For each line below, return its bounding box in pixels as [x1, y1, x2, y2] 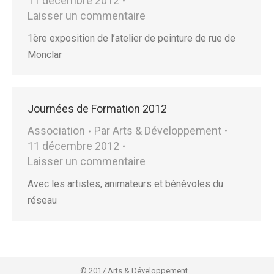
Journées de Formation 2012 [28, 102, 167, 115]
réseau [28, 194, 57, 206]
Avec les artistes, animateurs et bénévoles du [28, 178, 223, 190]
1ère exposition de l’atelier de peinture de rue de [28, 32, 235, 44]
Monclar [28, 49, 62, 61]
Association [28, 124, 85, 137]
